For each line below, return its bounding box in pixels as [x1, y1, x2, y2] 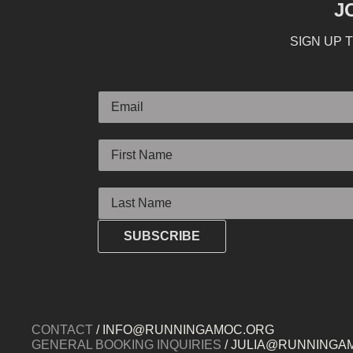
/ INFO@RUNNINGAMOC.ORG [93, 323, 274, 337]
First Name [98, 125, 159, 139]
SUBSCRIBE [124, 229, 200, 243]
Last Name [98, 173, 158, 188]
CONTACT [32, 323, 93, 337]
